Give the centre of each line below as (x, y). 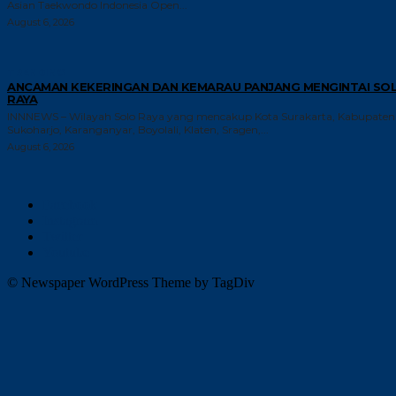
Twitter (62, 236)
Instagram (70, 220)
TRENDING (36, 72)
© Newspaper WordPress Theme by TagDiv (131, 282)
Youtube (66, 252)
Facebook (70, 204)
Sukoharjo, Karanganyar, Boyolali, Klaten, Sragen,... (138, 129)
